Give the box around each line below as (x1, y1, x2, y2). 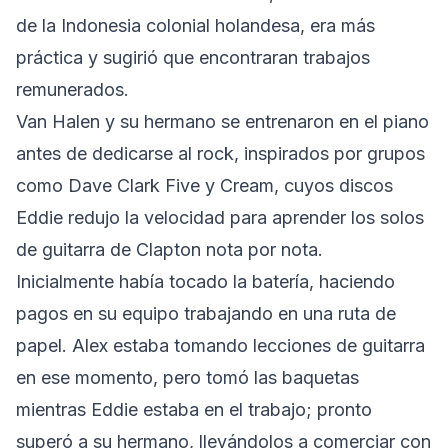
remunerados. (16, 78, 129, 100)
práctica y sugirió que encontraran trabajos (16, 46, 370, 68)
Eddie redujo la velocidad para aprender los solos (16, 206, 424, 228)
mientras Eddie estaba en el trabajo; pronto (16, 398, 372, 420)
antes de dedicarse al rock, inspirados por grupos (16, 142, 425, 164)
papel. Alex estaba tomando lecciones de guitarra (16, 334, 425, 356)
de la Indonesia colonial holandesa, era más (16, 14, 375, 36)
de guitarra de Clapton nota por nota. (16, 238, 323, 260)
